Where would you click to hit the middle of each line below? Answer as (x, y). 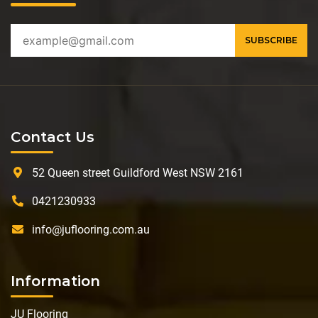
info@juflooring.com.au (91, 229)
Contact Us (53, 137)
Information (55, 281)
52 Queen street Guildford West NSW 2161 (138, 172)
